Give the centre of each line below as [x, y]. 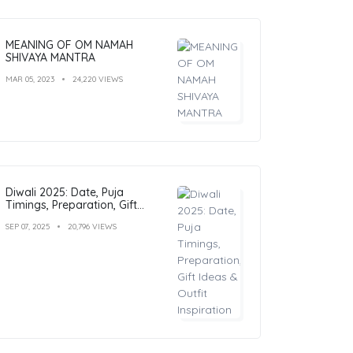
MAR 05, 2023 [30, 79]
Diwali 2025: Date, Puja [65, 192]
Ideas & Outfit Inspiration [71, 217]
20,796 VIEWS [92, 226]
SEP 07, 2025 [28, 226]
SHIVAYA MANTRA [50, 57]
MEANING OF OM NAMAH [69, 45]
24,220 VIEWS [98, 79]
